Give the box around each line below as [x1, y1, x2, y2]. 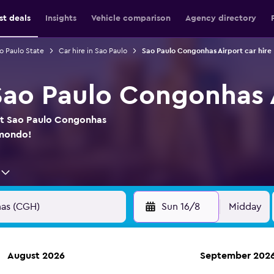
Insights [45, 14, 76, 23]
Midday [229, 202, 262, 212]
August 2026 [7, 251, 65, 261]
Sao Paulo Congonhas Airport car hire [141, 47, 272, 54]
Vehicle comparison [91, 14, 171, 23]
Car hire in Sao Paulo [58, 47, 127, 54]
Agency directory [185, 14, 256, 23]
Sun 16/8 [161, 202, 200, 212]
